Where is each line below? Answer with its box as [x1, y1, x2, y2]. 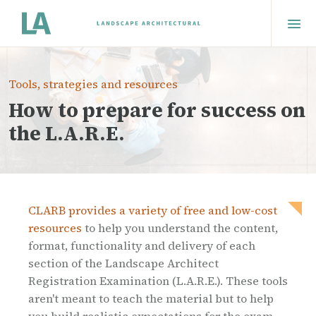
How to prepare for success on [8, 97, 305, 124]
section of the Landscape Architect [28, 255, 219, 272]
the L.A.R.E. [8, 120, 125, 147]
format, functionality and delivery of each [28, 238, 255, 254]
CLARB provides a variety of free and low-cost [28, 202, 277, 219]
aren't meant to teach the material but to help [28, 291, 274, 307]
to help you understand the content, [85, 220, 278, 236]
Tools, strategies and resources [8, 76, 178, 92]
